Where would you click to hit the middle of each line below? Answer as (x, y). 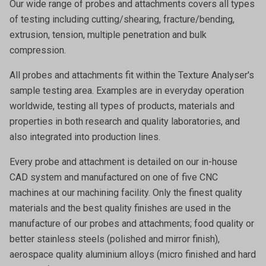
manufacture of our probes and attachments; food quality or (132, 224)
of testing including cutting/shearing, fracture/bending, (122, 19)
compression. (38, 50)
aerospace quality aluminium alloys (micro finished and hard (133, 254)
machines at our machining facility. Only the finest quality (126, 193)
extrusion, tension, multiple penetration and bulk (108, 35)
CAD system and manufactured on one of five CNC (114, 177)
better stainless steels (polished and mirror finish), (115, 239)
